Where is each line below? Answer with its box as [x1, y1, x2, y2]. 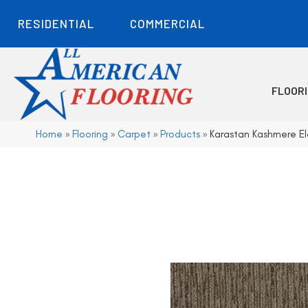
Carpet [118, 127, 151, 141]
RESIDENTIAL [18, 16, 94, 30]
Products [160, 127, 200, 141]
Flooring [72, 127, 108, 141]
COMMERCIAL [130, 16, 205, 30]
